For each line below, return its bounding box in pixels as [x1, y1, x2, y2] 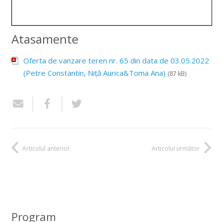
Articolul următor [152, 144, 200, 153]
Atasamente [11, 30, 78, 47]
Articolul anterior [22, 144, 70, 153]
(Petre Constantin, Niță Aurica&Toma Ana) [23, 67, 166, 78]
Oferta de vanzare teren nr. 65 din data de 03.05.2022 [23, 55, 209, 65]
